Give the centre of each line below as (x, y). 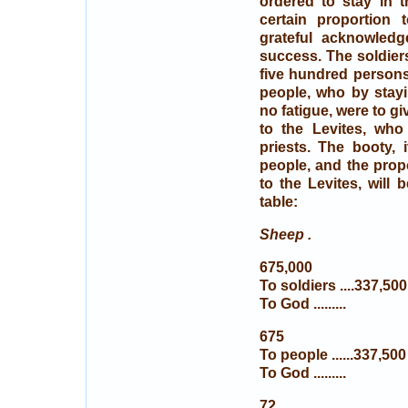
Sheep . (285, 235)
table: (278, 202)
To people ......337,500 (332, 355)
